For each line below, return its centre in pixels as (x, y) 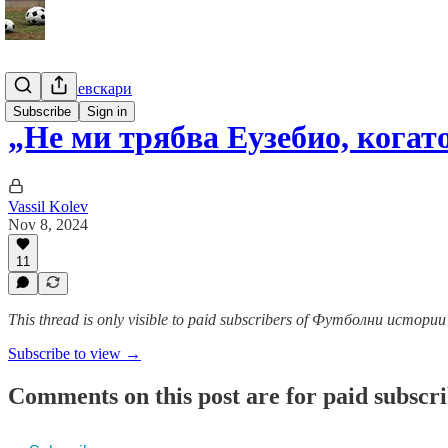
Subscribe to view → (74, 353)
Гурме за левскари (70, 88)
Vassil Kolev (48, 206)
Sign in (107, 111)
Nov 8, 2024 (48, 224)
